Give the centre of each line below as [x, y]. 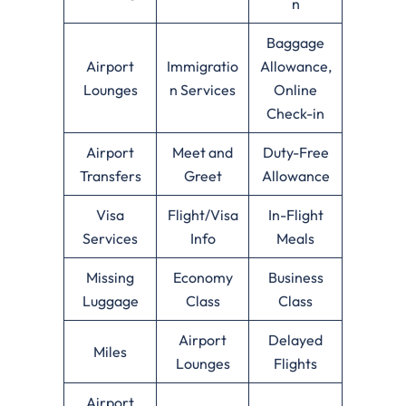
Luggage [110, 300]
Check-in [295, 113]
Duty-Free [295, 152]
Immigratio [203, 66]
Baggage [295, 42]
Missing [110, 277]
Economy [203, 277]
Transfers [110, 175]
